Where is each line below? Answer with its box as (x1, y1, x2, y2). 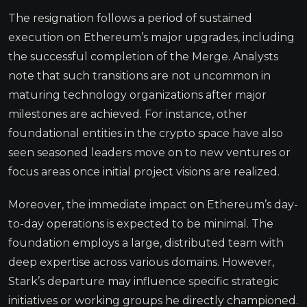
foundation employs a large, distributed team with (8, 236, 284, 249)
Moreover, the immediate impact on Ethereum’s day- (8, 197, 298, 211)
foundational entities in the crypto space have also (8, 126, 283, 140)
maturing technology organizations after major (8, 88, 267, 101)
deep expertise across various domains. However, (8, 255, 274, 269)
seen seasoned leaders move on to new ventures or (8, 145, 291, 159)
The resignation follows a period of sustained (8, 11, 252, 25)
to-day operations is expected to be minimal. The (8, 217, 273, 230)
